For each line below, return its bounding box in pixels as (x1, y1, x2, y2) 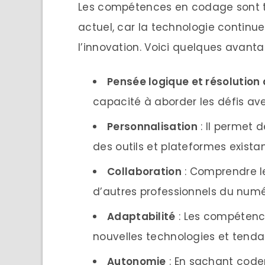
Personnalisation (107, 119, 198, 134)
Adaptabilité (107, 209, 176, 224)
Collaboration (107, 164, 182, 179)
